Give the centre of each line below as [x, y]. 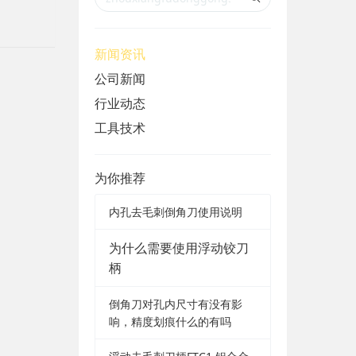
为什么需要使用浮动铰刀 [179, 248]
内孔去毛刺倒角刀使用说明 [176, 211]
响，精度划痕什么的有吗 [170, 321]
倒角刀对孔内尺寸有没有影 [176, 304]
